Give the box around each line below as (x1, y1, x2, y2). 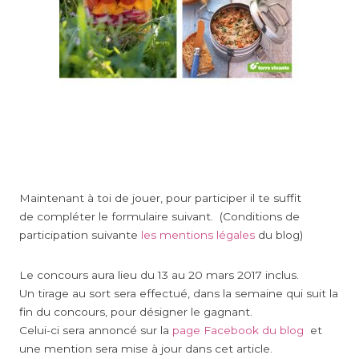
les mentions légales (138, 228, 255, 241)
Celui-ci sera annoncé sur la (19, 324, 172, 337)
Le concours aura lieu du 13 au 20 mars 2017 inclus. (19, 268, 299, 282)
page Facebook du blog (172, 324, 304, 337)
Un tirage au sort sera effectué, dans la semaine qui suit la (19, 287, 338, 301)
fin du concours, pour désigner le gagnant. (19, 305, 252, 319)
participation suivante (19, 228, 138, 241)
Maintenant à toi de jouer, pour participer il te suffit (19, 191, 301, 204)
